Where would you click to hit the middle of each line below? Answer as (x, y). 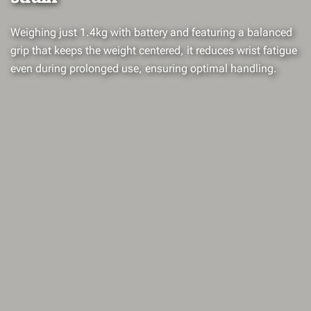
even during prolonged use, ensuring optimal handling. (144, 68)
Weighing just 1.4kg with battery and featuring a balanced (151, 32)
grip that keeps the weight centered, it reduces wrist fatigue (154, 50)
